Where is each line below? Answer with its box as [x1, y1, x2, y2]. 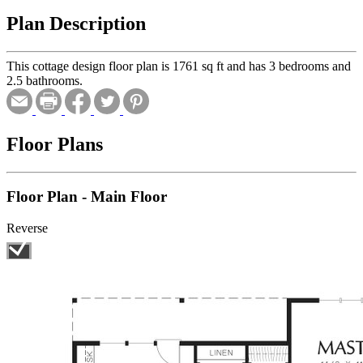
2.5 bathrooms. [6, 73, 83, 88]
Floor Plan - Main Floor [6, 188, 167, 206]
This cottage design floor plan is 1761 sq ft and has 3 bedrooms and [6, 58, 351, 73]
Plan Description [6, 12, 146, 34]
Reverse [6, 221, 48, 236]
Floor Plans [6, 133, 103, 155]
